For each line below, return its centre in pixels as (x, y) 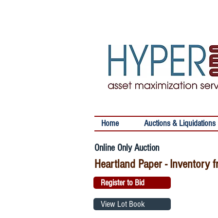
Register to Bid (123, 183)
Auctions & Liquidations (180, 123)
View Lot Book (123, 204)
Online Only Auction (128, 148)
